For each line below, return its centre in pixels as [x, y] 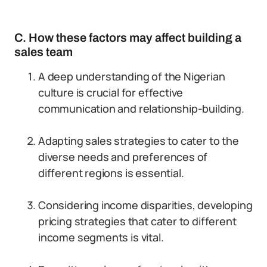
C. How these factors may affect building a [128, 38]
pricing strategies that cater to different [137, 221]
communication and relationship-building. [141, 108]
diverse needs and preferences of [123, 157]
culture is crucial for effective [111, 92]
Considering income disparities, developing [145, 205]
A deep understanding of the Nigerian [132, 76]
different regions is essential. [111, 173]
